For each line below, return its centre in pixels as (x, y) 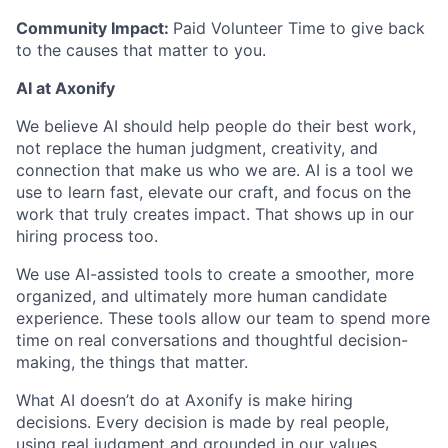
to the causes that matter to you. (141, 50)
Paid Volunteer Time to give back (299, 28)
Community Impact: (94, 28)
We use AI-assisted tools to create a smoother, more (215, 274)
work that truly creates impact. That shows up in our (215, 214)
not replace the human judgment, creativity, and (197, 148)
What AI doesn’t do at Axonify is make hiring (184, 400)
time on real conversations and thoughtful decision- (212, 340)
